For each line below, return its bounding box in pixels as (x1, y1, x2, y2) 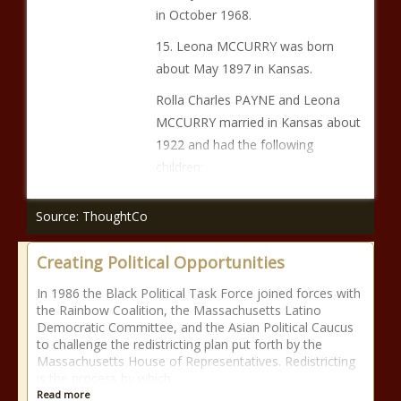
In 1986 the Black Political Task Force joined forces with (37, 285, 361, 302)
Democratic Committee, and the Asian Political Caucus (37, 319, 354, 336)
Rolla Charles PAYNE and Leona (155, 91, 340, 108)
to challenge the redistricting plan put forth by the (37, 336, 322, 353)
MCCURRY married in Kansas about (155, 114, 361, 131)
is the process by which (37, 370, 171, 387)
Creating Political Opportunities (37, 252, 285, 273)
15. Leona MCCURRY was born (155, 38, 334, 55)
